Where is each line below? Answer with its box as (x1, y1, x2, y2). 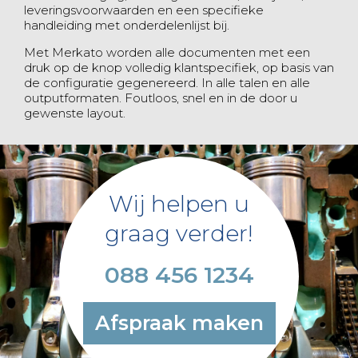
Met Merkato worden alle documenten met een (24, 45, 310, 60)
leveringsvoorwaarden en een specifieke (24, 2, 264, 18)
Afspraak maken (94, 311, 264, 335)
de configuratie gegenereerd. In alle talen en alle (24, 75, 310, 90)
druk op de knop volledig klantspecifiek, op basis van (24, 60, 334, 75)
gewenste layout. (24, 105, 125, 121)
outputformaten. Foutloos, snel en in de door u (24, 90, 297, 105)
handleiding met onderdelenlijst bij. (24, 18, 229, 33)
